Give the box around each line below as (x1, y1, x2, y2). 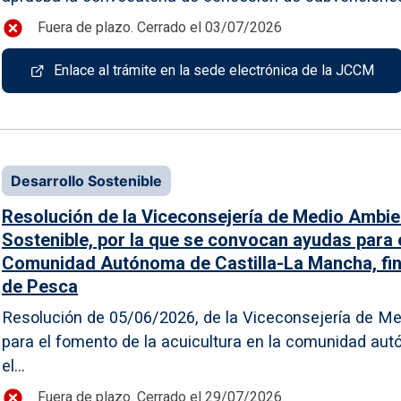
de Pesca (2, 275, 78, 297)
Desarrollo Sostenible (11, 171, 162, 190)
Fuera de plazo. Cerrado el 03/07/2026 (38, 19, 282, 37)
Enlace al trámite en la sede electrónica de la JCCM (54, 61, 374, 79)
